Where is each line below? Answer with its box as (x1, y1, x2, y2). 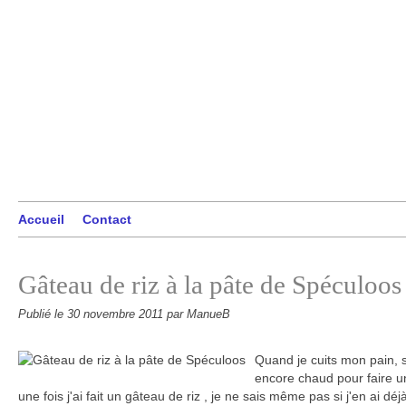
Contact (82, 212, 131, 227)
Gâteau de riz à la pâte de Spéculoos (18, 270, 401, 299)
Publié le (18, 308, 67, 321)
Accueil (18, 212, 64, 227)
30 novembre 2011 (67, 308, 167, 321)
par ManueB (167, 308, 230, 321)
